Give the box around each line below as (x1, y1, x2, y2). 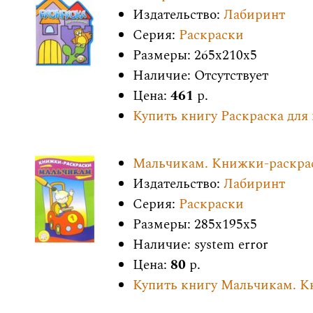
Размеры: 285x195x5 (133, 214, 257, 235)
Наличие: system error (133, 235, 268, 255)
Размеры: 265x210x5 (133, 45, 257, 66)
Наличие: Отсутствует (133, 66, 268, 86)
